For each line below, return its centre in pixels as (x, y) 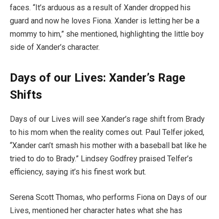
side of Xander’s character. (55, 47)
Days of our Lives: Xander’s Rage (98, 78)
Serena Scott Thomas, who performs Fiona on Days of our (108, 197)
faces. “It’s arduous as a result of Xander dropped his (100, 8)
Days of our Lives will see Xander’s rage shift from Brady (107, 119)
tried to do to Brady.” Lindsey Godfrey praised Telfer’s (101, 159)
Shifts (26, 95)
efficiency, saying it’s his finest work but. (78, 172)
